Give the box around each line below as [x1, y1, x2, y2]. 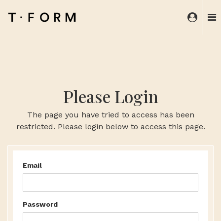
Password [23, 200, 58, 208]
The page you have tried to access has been [27, 110, 194, 119]
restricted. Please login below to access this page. [16, 122, 205, 131]
